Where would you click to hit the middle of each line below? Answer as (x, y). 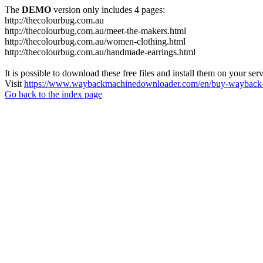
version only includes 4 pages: (108, 10)
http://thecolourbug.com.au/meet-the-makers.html (95, 31)
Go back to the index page (53, 94)
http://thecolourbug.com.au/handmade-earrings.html (100, 52)
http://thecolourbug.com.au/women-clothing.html (95, 41)
